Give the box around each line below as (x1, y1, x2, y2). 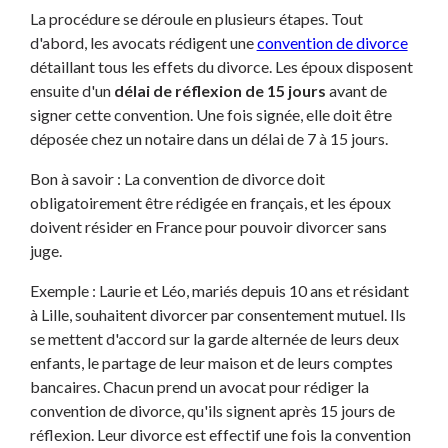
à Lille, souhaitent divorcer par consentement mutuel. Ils (29, 304, 406, 324)
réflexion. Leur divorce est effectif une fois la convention (29, 424, 411, 444)
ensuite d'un (29, 80, 114, 100)
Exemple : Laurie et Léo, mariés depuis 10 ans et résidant (29, 280, 409, 300)
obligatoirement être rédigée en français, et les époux (29, 192, 391, 212)
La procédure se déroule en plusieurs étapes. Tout (29, 8, 363, 28)
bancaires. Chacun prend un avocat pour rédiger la (29, 376, 369, 396)
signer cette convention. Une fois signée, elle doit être (29, 104, 392, 124)
